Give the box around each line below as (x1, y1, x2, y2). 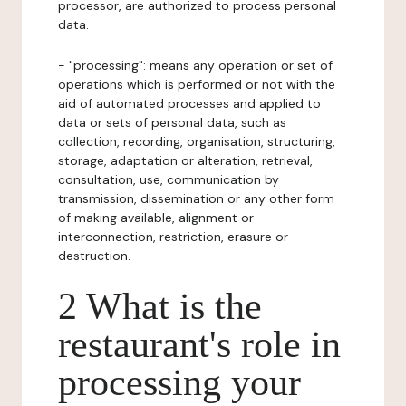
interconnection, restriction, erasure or (58, 228, 288, 245)
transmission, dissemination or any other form (58, 190, 334, 207)
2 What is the (58, 285, 262, 327)
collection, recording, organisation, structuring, (58, 133, 335, 150)
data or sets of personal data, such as (58, 114, 286, 130)
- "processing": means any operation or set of (58, 57, 333, 73)
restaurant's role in (58, 324, 341, 365)
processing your (58, 362, 301, 403)
